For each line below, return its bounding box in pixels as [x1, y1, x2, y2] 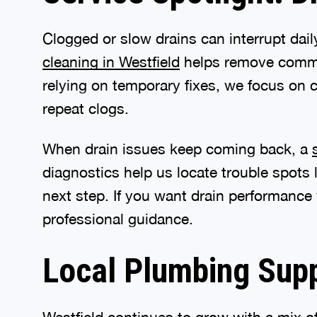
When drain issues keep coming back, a [42, 138, 312, 155]
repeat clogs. [42, 98, 129, 115]
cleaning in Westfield [42, 51, 180, 68]
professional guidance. [42, 208, 197, 225]
